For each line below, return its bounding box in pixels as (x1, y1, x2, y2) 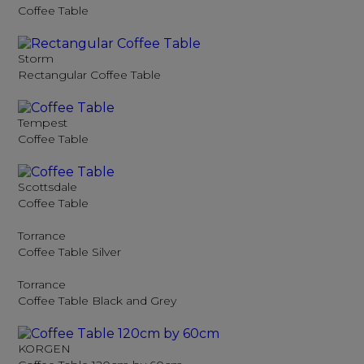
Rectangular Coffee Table (18, 67, 162, 82)
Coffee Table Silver (18, 245, 122, 259)
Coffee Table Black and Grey (18, 293, 177, 308)
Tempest (18, 115, 68, 130)
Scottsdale (18, 180, 78, 194)
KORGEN (18, 341, 71, 356)
